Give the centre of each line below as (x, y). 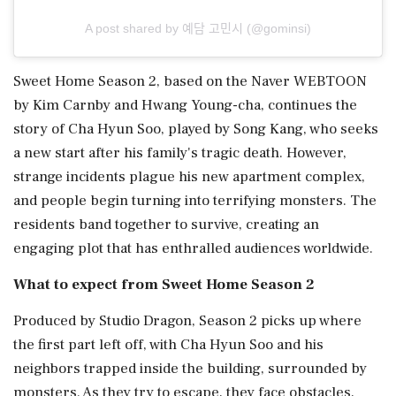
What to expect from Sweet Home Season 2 (164, 284)
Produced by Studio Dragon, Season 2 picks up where (187, 320)
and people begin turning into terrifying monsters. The (195, 200)
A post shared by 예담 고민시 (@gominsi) (198, 28)
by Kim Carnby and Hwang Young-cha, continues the (185, 105)
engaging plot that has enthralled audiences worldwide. (193, 248)
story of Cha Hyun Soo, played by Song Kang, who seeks (196, 129)
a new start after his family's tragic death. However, (180, 152)
